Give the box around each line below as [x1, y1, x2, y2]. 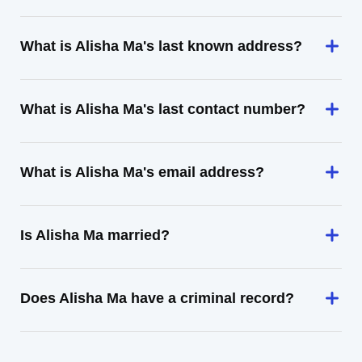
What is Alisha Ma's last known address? [20, 38, 302, 54]
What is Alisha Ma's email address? [20, 164, 264, 180]
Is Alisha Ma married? [20, 227, 170, 243]
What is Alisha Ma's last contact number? [20, 101, 305, 117]
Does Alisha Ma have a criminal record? [20, 290, 294, 306]
